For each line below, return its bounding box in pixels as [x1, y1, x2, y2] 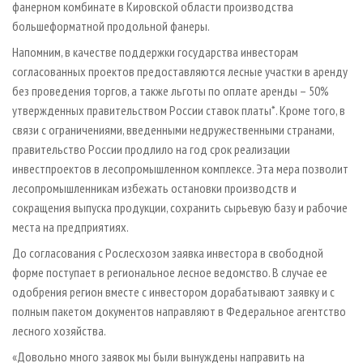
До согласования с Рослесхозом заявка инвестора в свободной [12, 244, 323, 261]
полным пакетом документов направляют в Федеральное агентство [12, 302, 346, 319]
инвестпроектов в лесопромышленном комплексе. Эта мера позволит [12, 160, 348, 177]
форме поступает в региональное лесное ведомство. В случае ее [12, 263, 327, 280]
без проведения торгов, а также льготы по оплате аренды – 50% [12, 82, 329, 99]
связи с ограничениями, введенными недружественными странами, [12, 121, 334, 138]
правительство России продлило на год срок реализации [12, 140, 290, 157]
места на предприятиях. [12, 218, 129, 235]
